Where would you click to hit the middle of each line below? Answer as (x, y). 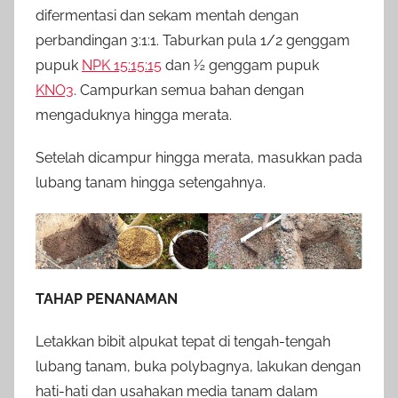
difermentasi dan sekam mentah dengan (167, 16)
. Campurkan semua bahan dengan (189, 91)
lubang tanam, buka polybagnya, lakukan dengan (198, 367)
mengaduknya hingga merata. (134, 115)
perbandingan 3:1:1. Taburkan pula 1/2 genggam (193, 41)
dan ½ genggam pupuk (240, 66)
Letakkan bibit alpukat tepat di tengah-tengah (183, 342)
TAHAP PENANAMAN (107, 299)
